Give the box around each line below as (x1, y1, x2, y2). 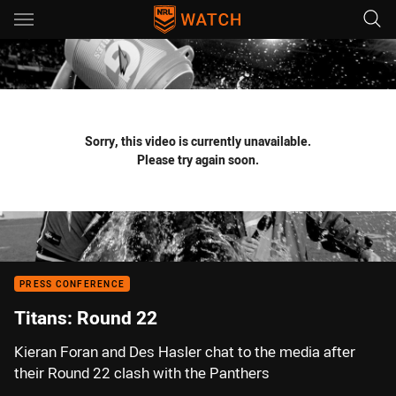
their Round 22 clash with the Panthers (14, 363, 270, 383)
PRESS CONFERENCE (19, 278, 125, 290)
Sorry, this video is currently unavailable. (85, 133, 311, 149)
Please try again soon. (137, 151, 259, 168)
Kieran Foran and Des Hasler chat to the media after (14, 342, 355, 362)
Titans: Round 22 (14, 305, 157, 330)
